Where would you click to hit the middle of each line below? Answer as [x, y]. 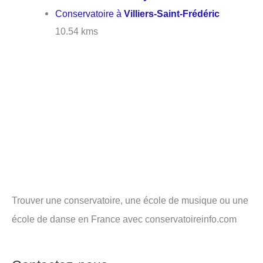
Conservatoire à [90, 14]
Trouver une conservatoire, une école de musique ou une [130, 200]
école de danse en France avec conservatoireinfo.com [124, 219]
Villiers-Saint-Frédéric [172, 14]
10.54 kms [77, 31]
